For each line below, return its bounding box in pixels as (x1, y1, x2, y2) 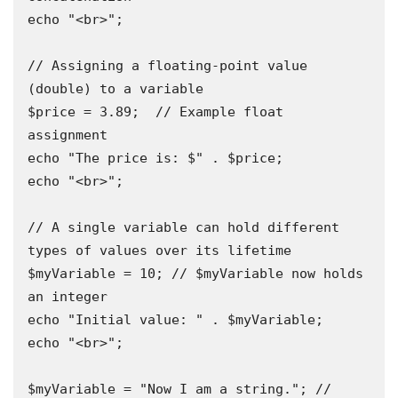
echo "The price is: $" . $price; (28, 150, 283, 166)
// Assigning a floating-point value (28, 58, 307, 74)
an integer (28, 289, 107, 305)
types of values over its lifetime (28, 243, 299, 259)
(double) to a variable (28, 81, 203, 97)
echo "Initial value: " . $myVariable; (28, 312, 323, 328)
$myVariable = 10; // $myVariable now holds (28, 266, 363, 282)
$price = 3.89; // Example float (28, 104, 283, 120)
